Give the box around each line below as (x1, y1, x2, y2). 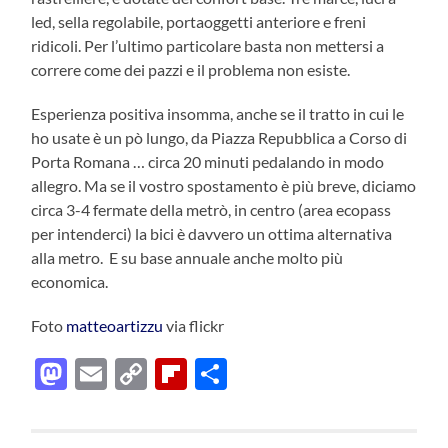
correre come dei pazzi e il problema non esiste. (31, 59, 351, 79)
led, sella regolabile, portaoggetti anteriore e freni (31, 11, 367, 31)
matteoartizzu (66, 315, 164, 335)
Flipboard (187, 353, 323, 393)
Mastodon (67, 353, 211, 393)
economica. (31, 271, 109, 291)
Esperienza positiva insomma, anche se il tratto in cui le (31, 103, 405, 123)
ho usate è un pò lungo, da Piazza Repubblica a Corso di (31, 127, 408, 147)
